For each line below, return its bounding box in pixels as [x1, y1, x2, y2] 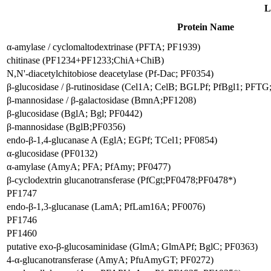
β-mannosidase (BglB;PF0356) [7, 122, 125, 132]
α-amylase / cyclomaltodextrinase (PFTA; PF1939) [7, 42, 200, 52]
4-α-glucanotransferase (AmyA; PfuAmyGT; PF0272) [7, 255, 214, 265]
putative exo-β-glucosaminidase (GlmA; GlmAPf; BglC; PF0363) [7, 241, 258, 252]
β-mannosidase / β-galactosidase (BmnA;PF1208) [7, 95, 196, 105]
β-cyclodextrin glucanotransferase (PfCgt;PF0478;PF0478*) [7, 175, 236, 185]
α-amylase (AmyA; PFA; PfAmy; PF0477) [7, 162, 171, 172]
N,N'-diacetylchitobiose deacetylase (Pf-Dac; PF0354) [7, 68, 214, 79]
